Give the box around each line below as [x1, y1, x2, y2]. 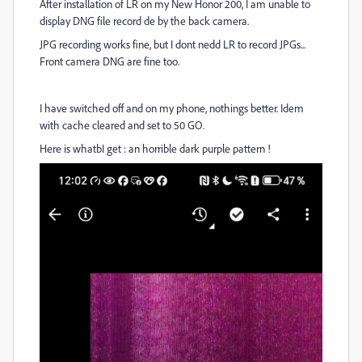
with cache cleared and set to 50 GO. [40, 118, 204, 132]
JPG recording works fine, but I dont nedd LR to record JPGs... [40, 37, 305, 51]
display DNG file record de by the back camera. [40, 14, 249, 27]
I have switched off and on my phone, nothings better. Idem [40, 101, 304, 115]
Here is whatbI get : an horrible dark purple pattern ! [40, 141, 271, 155]
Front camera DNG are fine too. [40, 54, 179, 68]
